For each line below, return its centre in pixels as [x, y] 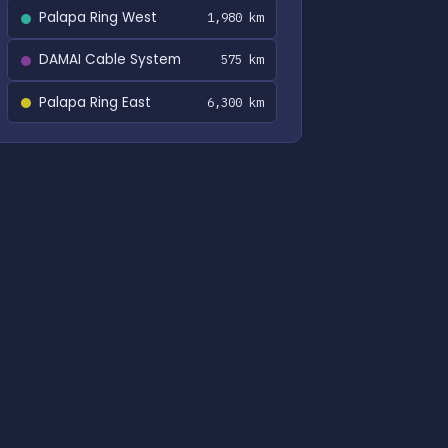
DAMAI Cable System [109, 60]
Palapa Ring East [94, 102]
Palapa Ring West [97, 18]
